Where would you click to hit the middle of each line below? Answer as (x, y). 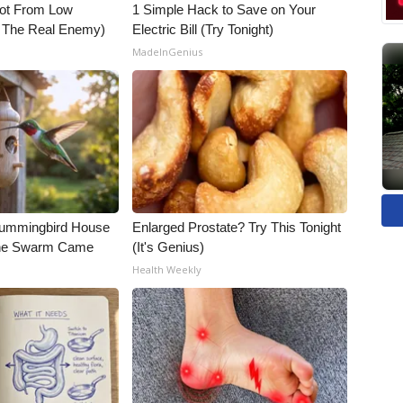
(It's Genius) (169, 247)
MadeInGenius (168, 52)
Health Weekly (167, 270)
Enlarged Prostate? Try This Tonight (237, 228)
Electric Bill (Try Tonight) (203, 30)
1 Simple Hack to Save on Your (224, 10)
